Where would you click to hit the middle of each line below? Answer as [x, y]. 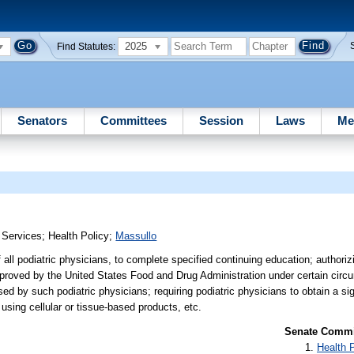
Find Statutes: [87, 46]
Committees [133, 120]
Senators [43, 120]
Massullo [136, 236]
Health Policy [79, 236]
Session [221, 120]
